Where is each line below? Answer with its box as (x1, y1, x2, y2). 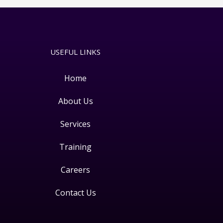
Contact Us (55, 187, 96, 198)
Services (60, 118, 91, 129)
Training (59, 141, 92, 152)
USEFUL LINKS (50, 47, 101, 57)
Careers (61, 164, 91, 175)
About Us (58, 96, 93, 107)
